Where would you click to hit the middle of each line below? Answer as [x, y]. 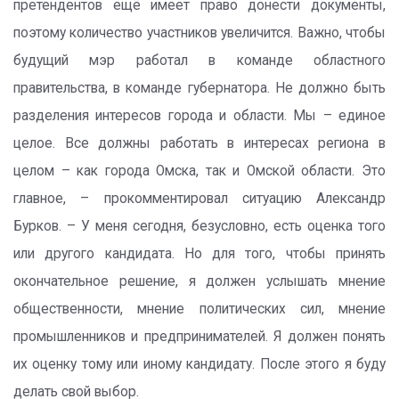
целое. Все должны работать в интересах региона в [199, 143]
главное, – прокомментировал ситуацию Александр [199, 199]
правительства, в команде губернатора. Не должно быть [199, 88]
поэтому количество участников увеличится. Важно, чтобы [199, 33]
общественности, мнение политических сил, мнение [199, 309]
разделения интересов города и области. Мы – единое [199, 116]
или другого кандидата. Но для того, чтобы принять [199, 254]
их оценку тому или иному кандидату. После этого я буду [199, 364]
